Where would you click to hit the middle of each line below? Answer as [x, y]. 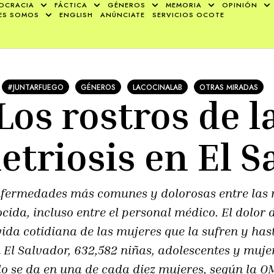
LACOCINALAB [157, 87]
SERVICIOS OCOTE [189, 15]
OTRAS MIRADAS [228, 87]
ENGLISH [76, 15]
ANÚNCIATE [123, 15]
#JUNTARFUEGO [35, 87]
